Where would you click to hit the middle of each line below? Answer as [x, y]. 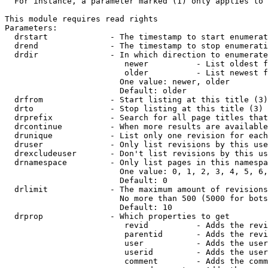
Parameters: [31, 28]
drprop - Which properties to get [117, 216]
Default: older [96, 91]
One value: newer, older [117, 82]
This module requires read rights [81, 19]
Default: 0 [86, 180]
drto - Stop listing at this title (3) [134, 109]
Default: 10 [89, 207]
